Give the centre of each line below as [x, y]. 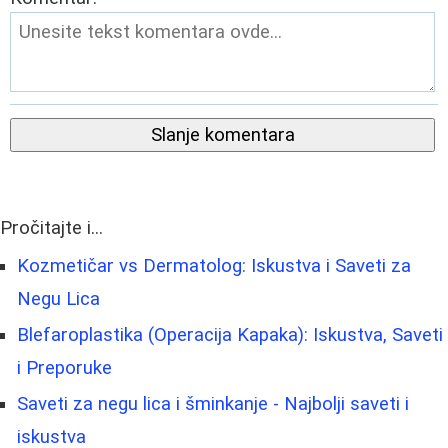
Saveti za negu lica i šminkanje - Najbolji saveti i [213, 404]
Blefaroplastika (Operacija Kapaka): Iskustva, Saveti [230, 335]
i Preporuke [64, 368]
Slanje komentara [222, 135]
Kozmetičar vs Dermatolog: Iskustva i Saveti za [214, 266]
